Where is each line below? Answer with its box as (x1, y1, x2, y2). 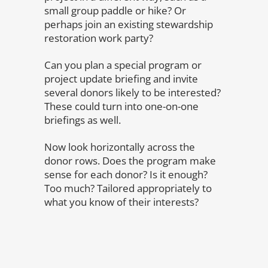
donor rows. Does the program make (44, 154, 216, 167)
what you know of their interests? (44, 195, 199, 209)
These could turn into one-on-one (44, 99, 199, 113)
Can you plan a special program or (44, 58, 202, 72)
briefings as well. (44, 113, 121, 127)
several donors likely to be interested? (44, 86, 221, 99)
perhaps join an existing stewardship (44, 17, 213, 31)
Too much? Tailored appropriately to (44, 181, 212, 195)
